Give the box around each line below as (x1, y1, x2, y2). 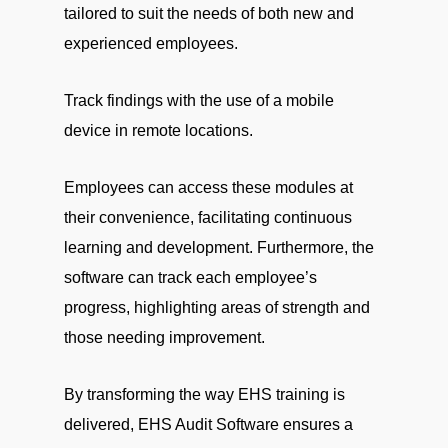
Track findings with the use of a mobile (64, 92, 334, 109)
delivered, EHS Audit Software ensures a (64, 416, 353, 433)
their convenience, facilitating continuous (64, 209, 352, 226)
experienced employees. (64, 35, 238, 52)
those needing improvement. (64, 329, 265, 346)
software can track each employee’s (64, 269, 317, 286)
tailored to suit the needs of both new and (64, 5, 354, 22)
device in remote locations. (64, 122, 253, 139)
